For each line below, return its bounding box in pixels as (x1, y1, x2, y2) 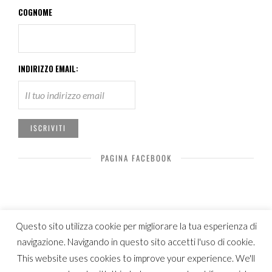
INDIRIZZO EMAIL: (18, 62, 78, 75)
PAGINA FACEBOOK (100, 152, 172, 165)
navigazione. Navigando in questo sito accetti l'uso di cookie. (17, 236, 255, 248)
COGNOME (18, 5, 52, 18)
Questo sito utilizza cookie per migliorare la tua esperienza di (15, 220, 257, 232)
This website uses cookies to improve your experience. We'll (17, 252, 255, 263)
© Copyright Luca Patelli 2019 (18, 245, 113, 255)
